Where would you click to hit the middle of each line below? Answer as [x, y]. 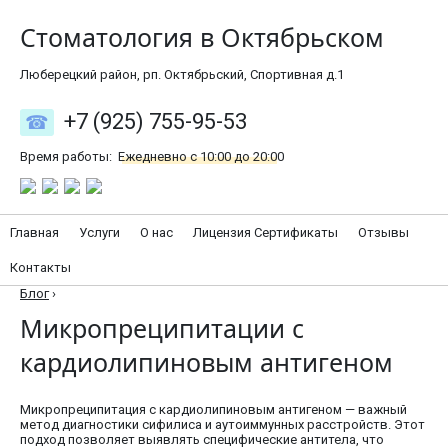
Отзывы [383, 232]
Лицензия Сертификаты [265, 232]
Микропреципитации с [162, 327]
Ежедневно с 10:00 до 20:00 [201, 156]
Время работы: [67, 156]
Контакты [40, 267]
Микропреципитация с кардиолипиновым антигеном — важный [213, 409]
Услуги [99, 232]
